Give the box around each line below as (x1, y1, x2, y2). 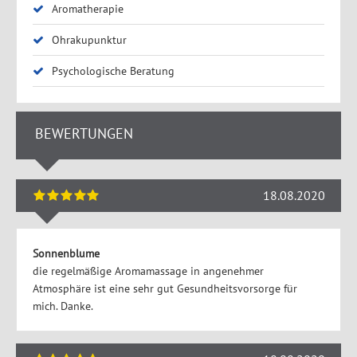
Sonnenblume (32, 246, 100, 261)
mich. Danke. (32, 299, 93, 314)
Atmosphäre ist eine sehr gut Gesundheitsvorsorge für (32, 281, 297, 296)
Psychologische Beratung (51, 63, 175, 78)
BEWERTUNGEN (35, 124, 134, 143)
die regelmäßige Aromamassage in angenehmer (32, 264, 264, 279)
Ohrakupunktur (51, 32, 127, 47)
